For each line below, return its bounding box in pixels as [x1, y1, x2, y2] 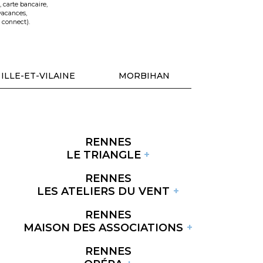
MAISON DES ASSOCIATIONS [23, 221, 184, 234]
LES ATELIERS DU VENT [37, 184, 170, 198]
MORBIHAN [119, 70, 170, 82]
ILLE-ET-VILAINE [1, 70, 76, 82]
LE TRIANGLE [66, 148, 141, 161]
